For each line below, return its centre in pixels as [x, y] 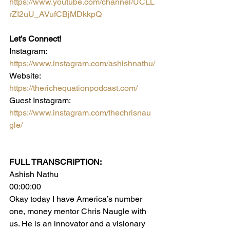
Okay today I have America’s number [77, 199]
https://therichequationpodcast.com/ [73, 88]
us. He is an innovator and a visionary [78, 224]
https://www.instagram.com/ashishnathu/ [82, 63]
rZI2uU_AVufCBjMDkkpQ [55, 14]
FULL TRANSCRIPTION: [55, 162]
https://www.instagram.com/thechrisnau [80, 113]
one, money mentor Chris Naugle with [79, 211]
